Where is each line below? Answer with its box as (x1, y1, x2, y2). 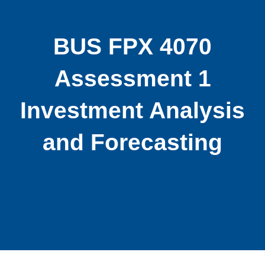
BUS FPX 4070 (53, 34, 212, 60)
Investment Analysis (20, 98, 245, 124)
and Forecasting (43, 130, 222, 156)
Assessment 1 (54, 66, 211, 92)
